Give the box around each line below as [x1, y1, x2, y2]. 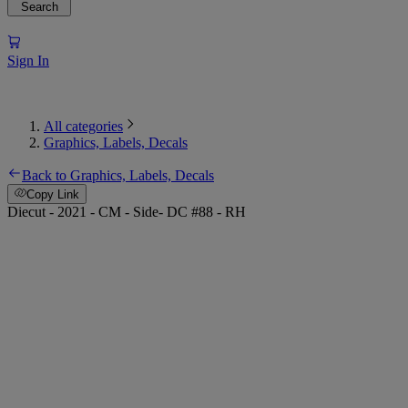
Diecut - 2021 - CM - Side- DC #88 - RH [7, 204, 246, 220]
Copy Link [26, 188, 80, 202]
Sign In [7, 52, 49, 68]
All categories [44, 117, 123, 134]
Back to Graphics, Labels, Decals [22, 167, 214, 183]
